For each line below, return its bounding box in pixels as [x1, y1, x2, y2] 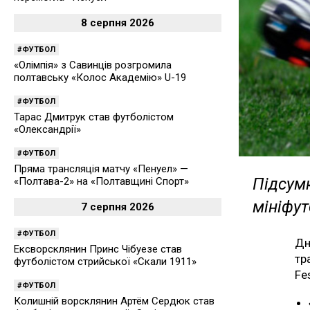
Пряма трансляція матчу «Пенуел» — [14, 163, 188, 175]
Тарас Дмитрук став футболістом [14, 111, 174, 123]
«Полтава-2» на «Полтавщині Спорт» [14, 175, 189, 188]
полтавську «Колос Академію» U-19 [14, 71, 186, 84]
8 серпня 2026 [81, 17, 154, 29]
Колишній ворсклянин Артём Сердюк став [14, 295, 215, 307]
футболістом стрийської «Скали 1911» [14, 255, 197, 268]
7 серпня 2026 [81, 201, 154, 213]
